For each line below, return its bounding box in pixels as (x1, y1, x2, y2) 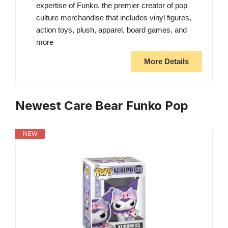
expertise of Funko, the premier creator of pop (36, 1, 187, 10)
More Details (144, 57, 189, 66)
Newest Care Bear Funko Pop (15, 98, 188, 113)
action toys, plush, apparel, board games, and (36, 25, 187, 35)
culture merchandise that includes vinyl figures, (36, 13, 191, 22)
